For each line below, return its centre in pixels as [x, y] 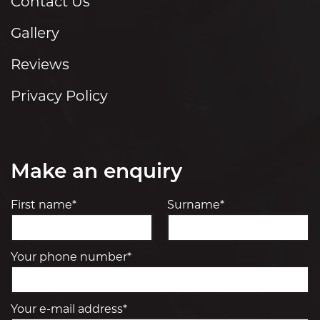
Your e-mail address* [69, 309]
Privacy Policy [59, 96]
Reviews [40, 65]
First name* [44, 205]
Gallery [35, 33]
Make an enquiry [96, 173]
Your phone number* [71, 257]
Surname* [196, 205]
